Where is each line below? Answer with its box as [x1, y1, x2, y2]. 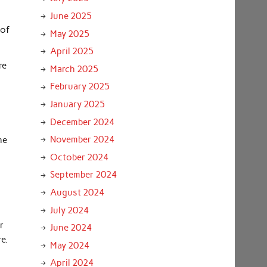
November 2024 [49, 134, 114, 145]
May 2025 [49, 28, 89, 39]
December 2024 [49, 116, 114, 128]
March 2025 [49, 63, 98, 74]
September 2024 [49, 169, 117, 181]
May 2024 [49, 240, 89, 251]
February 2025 [49, 81, 110, 92]
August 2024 [49, 187, 104, 198]
